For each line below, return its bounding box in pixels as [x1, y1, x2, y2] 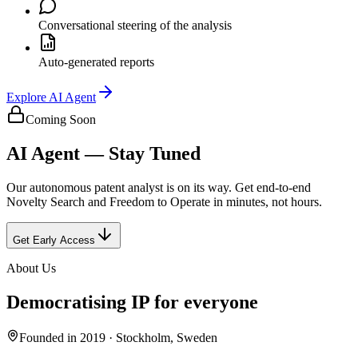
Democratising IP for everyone [6, 291, 258, 312]
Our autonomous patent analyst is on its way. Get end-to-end [6, 181, 311, 195]
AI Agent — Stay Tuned [6, 143, 201, 165]
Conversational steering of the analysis [38, 18, 232, 33]
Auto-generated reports [38, 55, 154, 70]
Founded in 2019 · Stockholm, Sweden [19, 330, 217, 344]
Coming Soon [26, 113, 96, 127]
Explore [6, 90, 49, 105]
